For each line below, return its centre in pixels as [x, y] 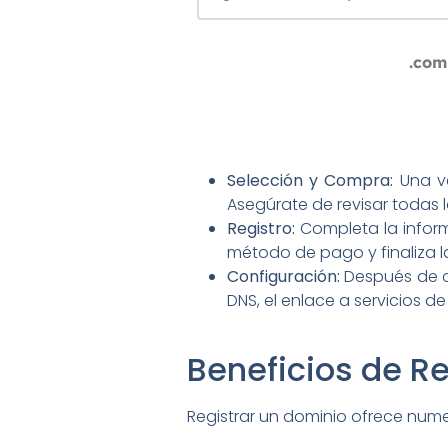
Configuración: [283, 276]
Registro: [261, 228]
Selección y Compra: [310, 180]
